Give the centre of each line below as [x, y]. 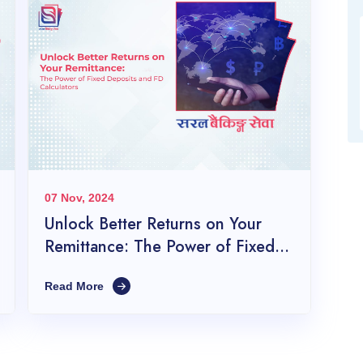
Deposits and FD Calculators [148, 270]
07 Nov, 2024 [79, 198]
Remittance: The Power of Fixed [160, 247]
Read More [76, 286]
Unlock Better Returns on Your [153, 224]
